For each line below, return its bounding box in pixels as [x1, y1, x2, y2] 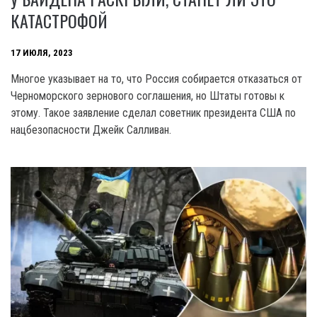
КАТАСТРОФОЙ [11, 8, 108, 34]
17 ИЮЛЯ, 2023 [11, 47, 73, 58]
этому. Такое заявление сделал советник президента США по [11, 106, 296, 120]
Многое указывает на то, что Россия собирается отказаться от [11, 72, 302, 86]
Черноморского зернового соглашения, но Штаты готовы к [11, 89, 284, 103]
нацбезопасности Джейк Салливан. [11, 123, 171, 137]
